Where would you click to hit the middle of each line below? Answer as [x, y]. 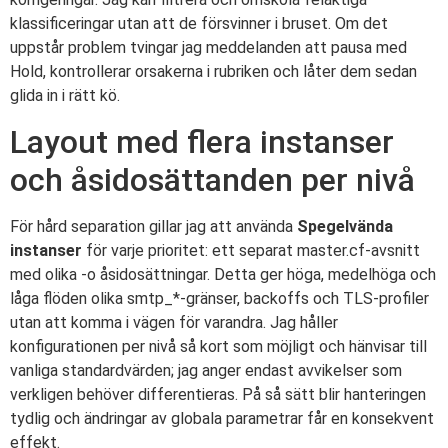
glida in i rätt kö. [65, 96]
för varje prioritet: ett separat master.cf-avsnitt [251, 250]
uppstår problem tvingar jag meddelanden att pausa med [208, 48]
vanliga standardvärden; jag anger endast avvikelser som [206, 370]
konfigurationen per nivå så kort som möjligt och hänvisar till [218, 346]
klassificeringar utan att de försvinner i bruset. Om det [199, 24]
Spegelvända [345, 226]
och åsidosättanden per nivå [212, 179]
